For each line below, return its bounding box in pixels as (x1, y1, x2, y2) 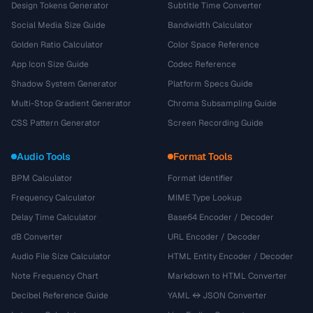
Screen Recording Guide (168, 117, 263, 129)
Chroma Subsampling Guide (168, 98, 277, 109)
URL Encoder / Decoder (168, 231, 261, 242)
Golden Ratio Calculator (11, 39, 103, 50)
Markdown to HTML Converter (168, 270, 287, 282)
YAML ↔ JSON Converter (168, 290, 267, 301)
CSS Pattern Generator (11, 117, 101, 129)
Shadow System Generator (11, 78, 117, 89)
